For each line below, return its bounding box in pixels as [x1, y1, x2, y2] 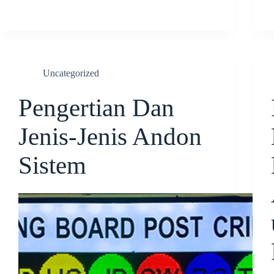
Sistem [18, 151, 86, 179]
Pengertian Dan [18, 94, 174, 122]
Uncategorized [43, 67, 99, 78]
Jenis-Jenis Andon [18, 122, 202, 150]
